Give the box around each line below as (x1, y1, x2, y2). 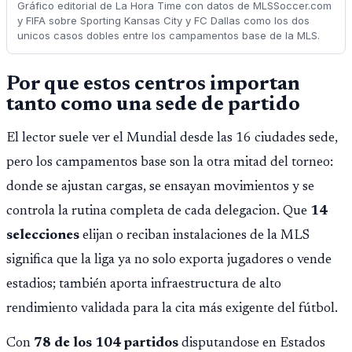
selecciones (6, 228, 79, 243)
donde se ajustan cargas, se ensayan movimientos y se (6, 179, 314, 194)
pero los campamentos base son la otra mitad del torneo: (6, 155, 333, 170)
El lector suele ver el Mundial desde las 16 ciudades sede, (6, 130, 338, 145)
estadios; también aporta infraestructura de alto (6, 277, 281, 291)
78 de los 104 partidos (34, 335, 178, 350)
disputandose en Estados (178, 335, 325, 350)
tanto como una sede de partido (6, 95, 300, 116)
